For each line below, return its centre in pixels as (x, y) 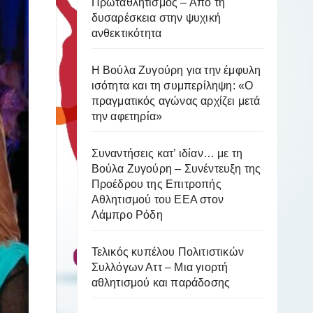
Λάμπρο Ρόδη (127, 215)
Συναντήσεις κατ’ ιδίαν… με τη (167, 153)
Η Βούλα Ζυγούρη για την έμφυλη (176, 70)
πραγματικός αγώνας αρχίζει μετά (176, 101)
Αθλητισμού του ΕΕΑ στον (158, 199)
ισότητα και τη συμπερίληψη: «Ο (172, 86)
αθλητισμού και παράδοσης (161, 283)
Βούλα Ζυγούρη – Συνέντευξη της (176, 169)
